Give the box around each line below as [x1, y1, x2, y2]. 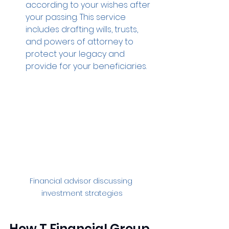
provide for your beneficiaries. [26, 60, 147, 72]
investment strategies [41, 188, 123, 198]
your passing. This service [26, 11, 128, 23]
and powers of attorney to [26, 36, 135, 48]
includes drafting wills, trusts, [26, 24, 140, 35]
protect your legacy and [26, 48, 127, 60]
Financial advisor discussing [29, 175, 134, 186]
